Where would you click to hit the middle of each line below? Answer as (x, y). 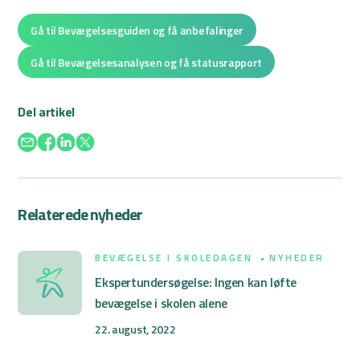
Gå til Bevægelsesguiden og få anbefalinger (137, 30)
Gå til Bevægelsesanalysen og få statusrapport (147, 62)
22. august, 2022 (135, 329)
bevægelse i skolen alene (161, 303)
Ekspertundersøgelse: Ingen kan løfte (196, 282)
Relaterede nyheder (80, 215)
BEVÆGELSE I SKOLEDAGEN (176, 258)
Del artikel (46, 112)
